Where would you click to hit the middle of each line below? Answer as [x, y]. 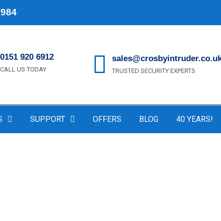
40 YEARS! [195, 119]
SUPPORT [48, 119]
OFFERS [107, 119]
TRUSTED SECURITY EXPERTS [153, 71]
